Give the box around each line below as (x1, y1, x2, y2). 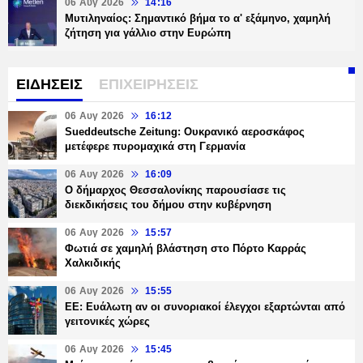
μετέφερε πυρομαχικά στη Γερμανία (65, 140, 246, 153)
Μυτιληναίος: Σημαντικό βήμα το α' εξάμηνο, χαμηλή (65, 12, 331, 25)
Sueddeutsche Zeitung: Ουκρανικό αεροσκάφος (65, 126, 305, 139)
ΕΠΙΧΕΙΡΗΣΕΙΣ (99, 76, 199, 93)
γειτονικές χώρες (65, 315, 150, 328)
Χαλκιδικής (65, 257, 121, 270)
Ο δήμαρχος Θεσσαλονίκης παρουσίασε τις (65, 184, 286, 197)
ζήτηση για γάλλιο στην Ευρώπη (65, 27, 231, 40)
